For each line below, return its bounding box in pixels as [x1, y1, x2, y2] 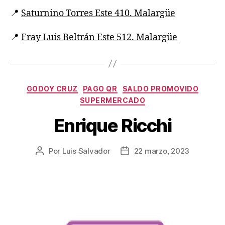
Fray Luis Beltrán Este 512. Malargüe [21, 31, 177, 43]
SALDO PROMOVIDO [122, 84, 199, 93]
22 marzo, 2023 [134, 146, 190, 156]
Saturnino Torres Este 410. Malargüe [21, 8, 175, 20]
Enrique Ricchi [53, 114, 172, 137]
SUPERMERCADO [79, 96, 146, 105]
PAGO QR [82, 84, 118, 93]
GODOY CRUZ [26, 84, 78, 93]
